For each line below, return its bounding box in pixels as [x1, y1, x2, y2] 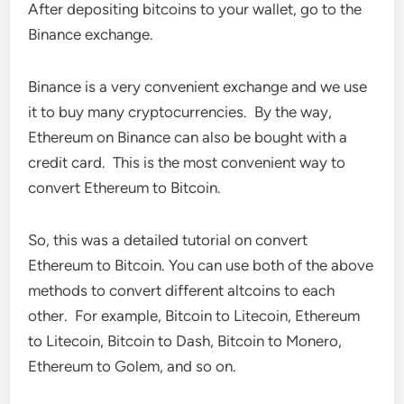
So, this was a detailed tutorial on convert [28, 231, 308, 249]
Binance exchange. [28, 25, 154, 43]
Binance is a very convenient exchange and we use [28, 78, 368, 96]
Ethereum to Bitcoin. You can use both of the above [28, 256, 374, 274]
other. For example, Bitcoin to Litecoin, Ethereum [28, 307, 361, 325]
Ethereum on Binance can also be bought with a [28, 128, 348, 146]
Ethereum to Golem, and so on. [28, 357, 241, 375]
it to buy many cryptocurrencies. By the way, [28, 103, 333, 121]
